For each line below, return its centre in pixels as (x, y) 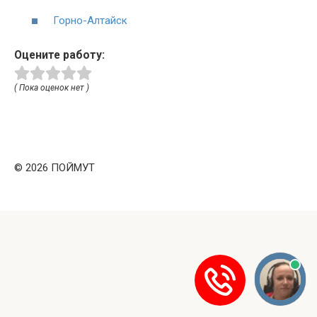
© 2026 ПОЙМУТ (54, 168)
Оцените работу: (59, 54)
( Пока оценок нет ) (52, 88)
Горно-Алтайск (90, 20)
